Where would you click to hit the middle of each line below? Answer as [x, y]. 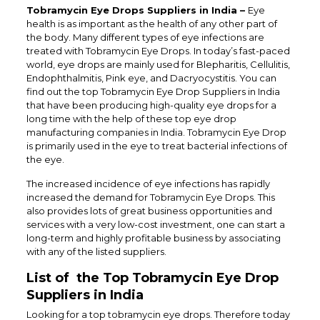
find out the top [63, 92]
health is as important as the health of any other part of [151, 24]
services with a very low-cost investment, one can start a [155, 225]
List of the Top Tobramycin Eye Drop [152, 278]
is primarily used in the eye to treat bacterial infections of [156, 146]
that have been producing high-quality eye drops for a [151, 105]
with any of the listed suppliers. [97, 252]
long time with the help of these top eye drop [131, 119]
